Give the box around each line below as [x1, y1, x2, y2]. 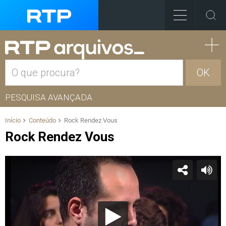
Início [5, 117, 21, 124]
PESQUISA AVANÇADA [5, 92, 92, 102]
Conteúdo [29, 117, 56, 124]
